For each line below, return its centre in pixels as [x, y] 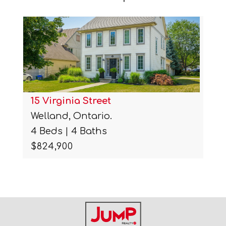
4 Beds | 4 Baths [69, 131]
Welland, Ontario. [71, 116]
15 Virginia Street [71, 101]
